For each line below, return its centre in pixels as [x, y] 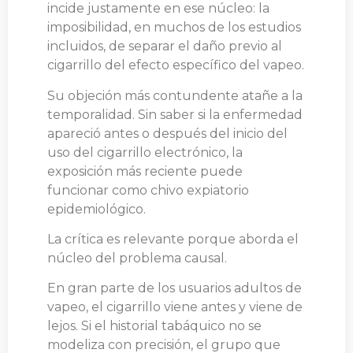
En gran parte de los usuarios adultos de [175, 288]
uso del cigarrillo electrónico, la [145, 152]
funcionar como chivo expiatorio [148, 190]
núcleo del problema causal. [137, 258]
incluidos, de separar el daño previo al [165, 46]
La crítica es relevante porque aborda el [173, 239]
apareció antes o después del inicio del [167, 133]
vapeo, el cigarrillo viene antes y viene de [175, 307]
